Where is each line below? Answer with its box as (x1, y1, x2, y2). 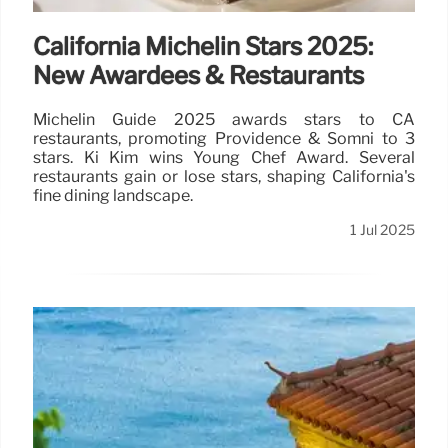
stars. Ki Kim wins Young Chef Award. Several (33, 148, 415, 168)
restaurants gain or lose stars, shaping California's (33, 167, 415, 187)
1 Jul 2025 (350, 221, 415, 240)
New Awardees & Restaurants (33, 61, 364, 91)
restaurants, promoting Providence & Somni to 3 (33, 129, 415, 149)
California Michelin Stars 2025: (33, 32, 373, 62)
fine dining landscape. (33, 186, 193, 206)
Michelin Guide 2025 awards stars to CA (33, 110, 415, 130)
